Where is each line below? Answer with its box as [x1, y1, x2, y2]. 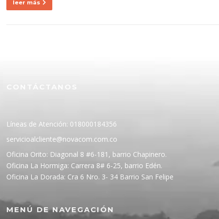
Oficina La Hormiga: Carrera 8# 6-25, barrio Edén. [6, 160, 163, 170]
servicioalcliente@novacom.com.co [6, 134, 118, 144]
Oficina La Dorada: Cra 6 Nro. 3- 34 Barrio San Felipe [6, 172, 174, 181]
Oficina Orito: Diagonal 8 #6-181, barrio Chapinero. [6, 149, 167, 159]
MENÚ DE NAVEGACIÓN [6, 204, 115, 214]
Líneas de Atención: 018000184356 [6, 119, 117, 129]
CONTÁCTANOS [6, 82, 78, 91]
